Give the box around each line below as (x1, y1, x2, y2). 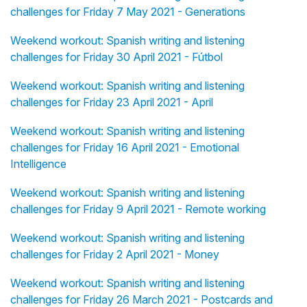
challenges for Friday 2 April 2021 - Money (10, 247, 219, 262)
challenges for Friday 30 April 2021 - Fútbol (10, 50, 223, 64)
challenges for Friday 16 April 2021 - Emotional (10, 140, 239, 155)
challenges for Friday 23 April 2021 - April (10, 95, 213, 110)
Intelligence (10, 157, 66, 171)
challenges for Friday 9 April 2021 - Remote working (10, 202, 266, 217)
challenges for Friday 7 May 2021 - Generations (10, 5, 245, 19)
